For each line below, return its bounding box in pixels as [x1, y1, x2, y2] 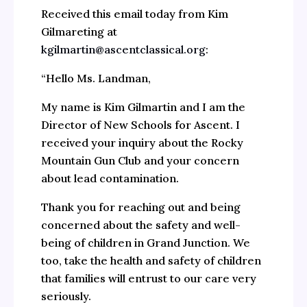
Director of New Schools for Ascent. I [40, 118, 240, 132]
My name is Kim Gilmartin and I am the [40, 100, 245, 114]
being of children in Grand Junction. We [40, 236, 250, 250]
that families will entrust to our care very [40, 271, 256, 286]
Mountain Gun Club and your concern [40, 153, 239, 168]
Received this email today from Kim [40, 7, 228, 21]
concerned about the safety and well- [40, 218, 241, 232]
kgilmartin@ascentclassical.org [40, 42, 206, 57]
